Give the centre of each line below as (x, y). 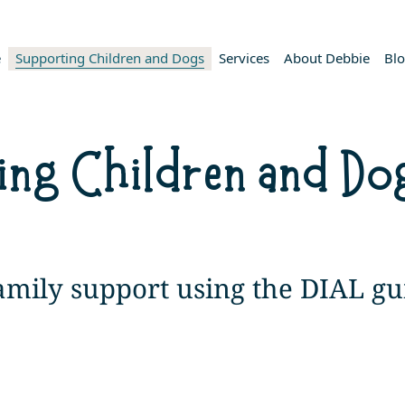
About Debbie (326, 57)
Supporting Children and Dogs (109, 57)
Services (244, 57)
